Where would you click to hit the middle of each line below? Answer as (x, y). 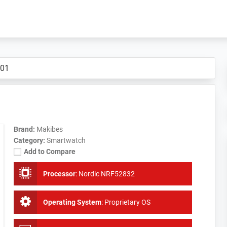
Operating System (72, 202)
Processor (59, 174)
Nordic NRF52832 (106, 174)
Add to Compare (49, 152)
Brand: (25, 129)
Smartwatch (66, 140)
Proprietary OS (127, 202)
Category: (30, 140)
